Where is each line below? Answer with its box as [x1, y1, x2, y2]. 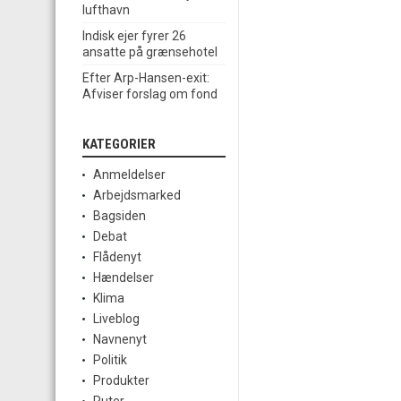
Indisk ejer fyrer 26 [82, 29, 186, 44]
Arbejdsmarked [93, 188, 181, 203]
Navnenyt [93, 332, 147, 347]
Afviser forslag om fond [82, 87, 218, 102]
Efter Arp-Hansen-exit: [82, 71, 209, 86]
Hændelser [93, 270, 154, 286]
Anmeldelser [93, 167, 166, 183]
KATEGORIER [82, 136, 156, 153]
